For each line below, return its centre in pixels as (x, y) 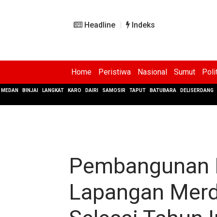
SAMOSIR (114, 90)
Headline (99, 25)
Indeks (142, 25)
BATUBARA (163, 90)
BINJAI (30, 90)
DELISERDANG (197, 90)
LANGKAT (53, 90)
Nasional (152, 72)
